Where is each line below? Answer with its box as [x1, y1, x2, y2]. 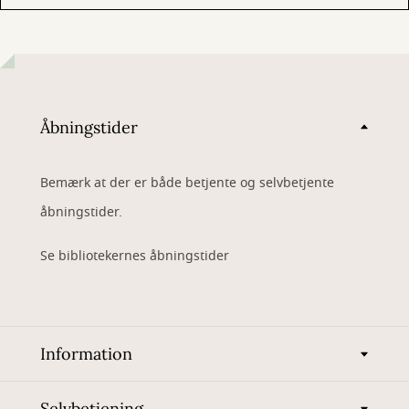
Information [40, 343, 132, 364]
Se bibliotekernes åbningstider [40, 246, 229, 266]
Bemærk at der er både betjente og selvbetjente [40, 173, 334, 193]
